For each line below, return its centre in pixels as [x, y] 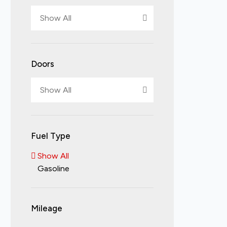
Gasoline [54, 168]
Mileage [47, 208]
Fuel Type [51, 136]
